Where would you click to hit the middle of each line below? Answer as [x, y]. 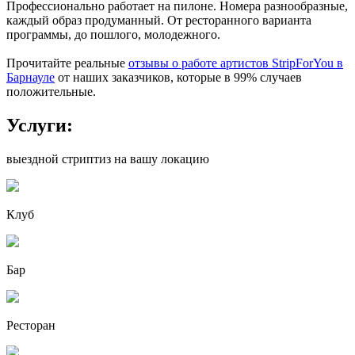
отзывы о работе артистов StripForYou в [236, 63]
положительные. [51, 92]
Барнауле [31, 78]
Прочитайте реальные [67, 63]
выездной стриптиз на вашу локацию [108, 158]
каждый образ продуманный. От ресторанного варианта [159, 21]
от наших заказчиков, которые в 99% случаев [178, 78]
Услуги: [40, 125]
